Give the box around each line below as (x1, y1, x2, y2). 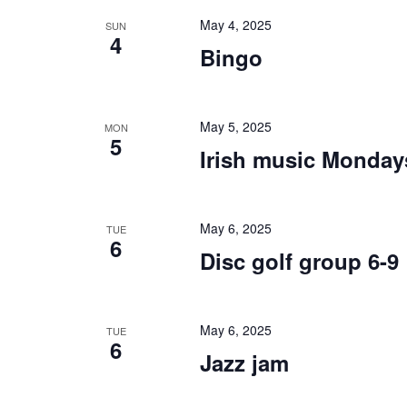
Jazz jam (199, 347, 289, 378)
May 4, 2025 (199, 15, 272, 34)
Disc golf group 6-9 (199, 245, 399, 276)
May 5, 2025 (199, 117, 272, 135)
